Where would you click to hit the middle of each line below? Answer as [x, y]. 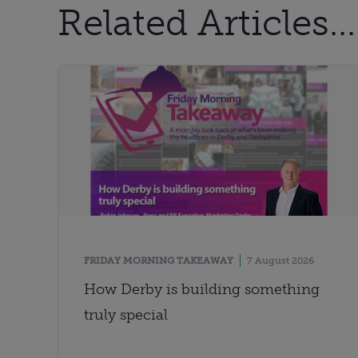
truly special [126, 315]
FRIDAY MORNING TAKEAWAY [159, 261]
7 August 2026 [280, 261]
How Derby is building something [202, 290]
